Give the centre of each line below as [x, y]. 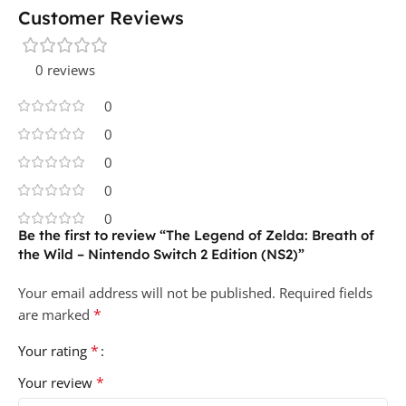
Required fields [326, 293]
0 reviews [65, 70]
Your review [57, 383]
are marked [56, 315]
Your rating [54, 351]
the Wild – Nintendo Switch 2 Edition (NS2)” [161, 255]
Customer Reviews [101, 18]
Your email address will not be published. [147, 293]
